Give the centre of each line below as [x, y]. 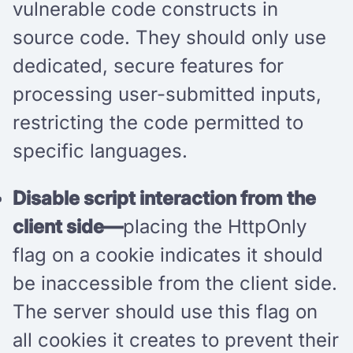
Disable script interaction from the [164, 198]
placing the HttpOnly [215, 226]
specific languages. [100, 150]
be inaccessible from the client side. [175, 283]
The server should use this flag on [165, 311]
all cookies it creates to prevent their [176, 340]
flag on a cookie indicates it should [168, 255]
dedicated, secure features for [148, 65]
